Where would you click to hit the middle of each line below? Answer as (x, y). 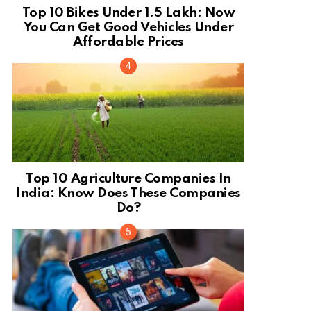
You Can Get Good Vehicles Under (128, 28)
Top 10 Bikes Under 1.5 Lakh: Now (128, 13)
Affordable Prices (128, 42)
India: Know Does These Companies (128, 193)
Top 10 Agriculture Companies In (128, 178)
